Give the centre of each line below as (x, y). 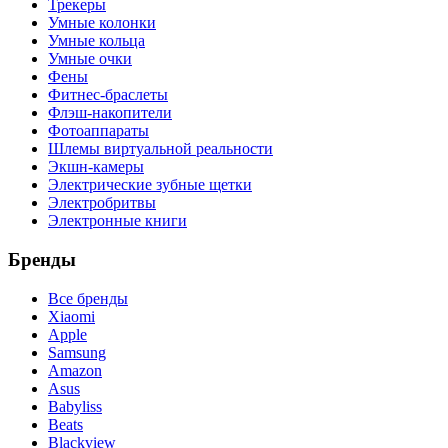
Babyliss (75, 406)
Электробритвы (102, 203)
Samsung (77, 352)
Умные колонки (102, 23)
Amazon (75, 370)
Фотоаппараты (98, 131)
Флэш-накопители (110, 113)
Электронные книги (117, 221)
